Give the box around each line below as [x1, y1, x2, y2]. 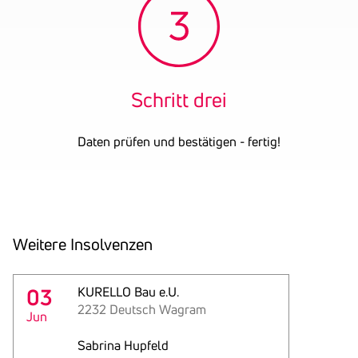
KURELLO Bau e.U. [78, 284, 179, 300]
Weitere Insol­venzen [13, 234, 153, 254]
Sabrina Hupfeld [78, 337, 169, 353]
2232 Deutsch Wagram [78, 301, 206, 317]
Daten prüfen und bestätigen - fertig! [78, 133, 280, 149]
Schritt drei [131, 87, 227, 113]
